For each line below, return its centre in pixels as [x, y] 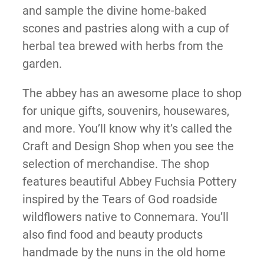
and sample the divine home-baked [114, 11]
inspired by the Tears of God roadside [120, 199]
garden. [42, 64]
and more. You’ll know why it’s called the [127, 129]
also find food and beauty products [112, 235]
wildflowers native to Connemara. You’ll [125, 217]
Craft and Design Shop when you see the [128, 146]
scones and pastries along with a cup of [126, 29]
